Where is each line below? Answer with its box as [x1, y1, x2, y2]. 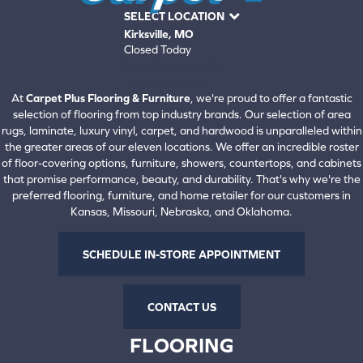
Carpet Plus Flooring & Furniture [25, 92, 190, 105]
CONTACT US [147, 300, 216, 314]
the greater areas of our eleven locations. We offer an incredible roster [4, 140, 359, 154]
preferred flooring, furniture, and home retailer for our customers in [12, 189, 351, 203]
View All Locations [123, 77, 206, 89]
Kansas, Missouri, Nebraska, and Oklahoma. [70, 205, 293, 219]
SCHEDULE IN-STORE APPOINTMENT [83, 247, 280, 261]
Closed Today [123, 43, 191, 57]
